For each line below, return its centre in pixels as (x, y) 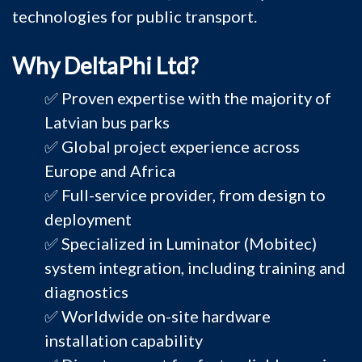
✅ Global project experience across (172, 146)
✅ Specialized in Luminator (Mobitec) (181, 243)
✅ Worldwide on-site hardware (158, 316)
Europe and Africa (110, 170)
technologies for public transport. (135, 16)
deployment (88, 219)
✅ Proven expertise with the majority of (188, 98)
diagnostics (86, 292)
